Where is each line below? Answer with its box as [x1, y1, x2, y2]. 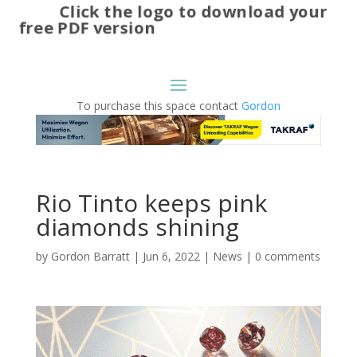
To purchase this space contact [76, 97, 241, 113]
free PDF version [19, 16, 157, 39]
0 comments [254, 249, 320, 265]
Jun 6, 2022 [142, 249, 200, 265]
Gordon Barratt [50, 249, 130, 265]
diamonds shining [35, 210, 239, 244]
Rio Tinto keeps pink [35, 186, 267, 220]
